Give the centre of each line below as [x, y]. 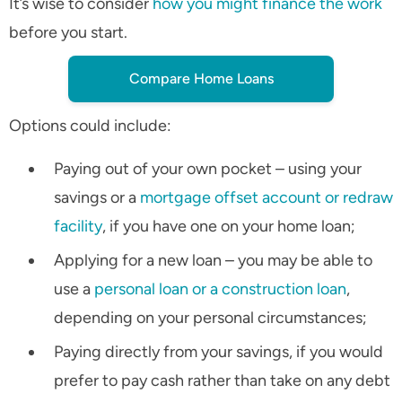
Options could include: [90, 126]
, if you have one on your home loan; [229, 227]
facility [78, 227]
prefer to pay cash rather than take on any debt [222, 381]
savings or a [97, 198]
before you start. [68, 33]
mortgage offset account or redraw [267, 198]
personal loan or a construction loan [220, 289]
